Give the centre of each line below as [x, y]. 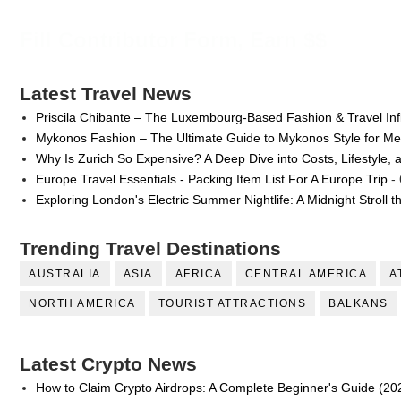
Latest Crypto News [108, 364]
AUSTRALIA [65, 274]
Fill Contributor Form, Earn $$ [173, 40]
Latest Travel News [106, 94]
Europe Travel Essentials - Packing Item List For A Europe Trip [211, 179]
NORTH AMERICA [82, 304]
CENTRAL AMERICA [306, 274]
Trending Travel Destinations [150, 249]
